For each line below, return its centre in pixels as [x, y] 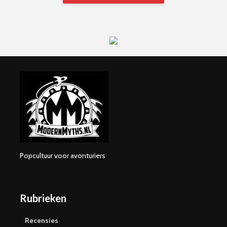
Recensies [42, 220]
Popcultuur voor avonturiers [63, 155]
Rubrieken [43, 198]
